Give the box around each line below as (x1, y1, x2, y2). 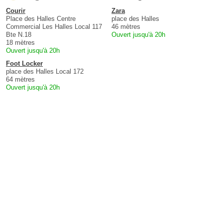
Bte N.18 (6, 31, 31, 39)
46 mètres (111, 23, 140, 31)
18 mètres (6, 39, 35, 47)
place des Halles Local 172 (6, 68, 84, 76)
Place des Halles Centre (6, 15, 76, 23)
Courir (6, 7, 25, 15)
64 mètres (6, 76, 35, 84)
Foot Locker (6, 60, 43, 68)
